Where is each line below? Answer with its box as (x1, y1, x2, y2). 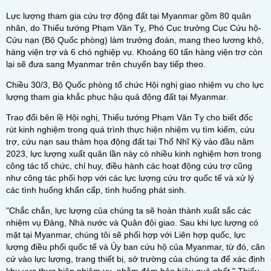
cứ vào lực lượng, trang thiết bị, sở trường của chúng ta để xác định (6, 254, 265, 264)
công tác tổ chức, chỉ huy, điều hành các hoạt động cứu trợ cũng (6, 161, 252, 171)
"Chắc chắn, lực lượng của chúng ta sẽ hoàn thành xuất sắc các (6, 206, 251, 215)
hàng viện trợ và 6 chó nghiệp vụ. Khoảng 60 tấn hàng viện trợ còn (6, 47, 263, 57)
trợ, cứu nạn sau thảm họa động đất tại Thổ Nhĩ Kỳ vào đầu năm (6, 137, 254, 146)
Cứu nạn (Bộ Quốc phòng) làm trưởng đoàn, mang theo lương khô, (6, 35, 264, 45)
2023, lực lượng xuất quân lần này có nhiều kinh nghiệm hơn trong (6, 149, 261, 158)
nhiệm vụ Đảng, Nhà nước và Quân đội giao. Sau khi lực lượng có (6, 218, 258, 227)
